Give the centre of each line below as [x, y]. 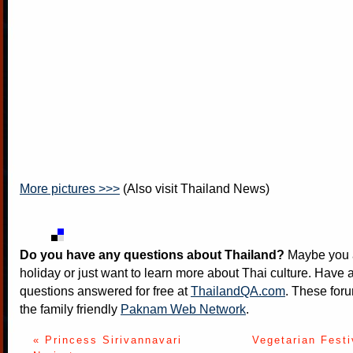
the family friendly [70, 309]
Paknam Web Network [183, 309]
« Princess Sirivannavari [107, 340]
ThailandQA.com [238, 291]
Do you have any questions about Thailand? [152, 255]
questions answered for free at [105, 291]
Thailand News [223, 188]
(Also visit [150, 188]
